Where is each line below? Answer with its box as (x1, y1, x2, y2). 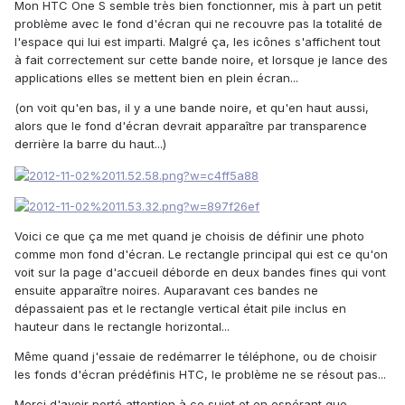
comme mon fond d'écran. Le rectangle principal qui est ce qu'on (14, 247, 388, 262)
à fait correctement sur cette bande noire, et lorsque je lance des (14, 52, 388, 68)
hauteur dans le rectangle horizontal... (14, 319, 230, 334)
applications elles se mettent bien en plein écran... (14, 71, 298, 86)
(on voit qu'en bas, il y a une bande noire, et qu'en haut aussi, (14, 100, 369, 116)
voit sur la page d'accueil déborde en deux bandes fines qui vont (14, 265, 386, 280)
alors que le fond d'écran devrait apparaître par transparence (14, 118, 367, 134)
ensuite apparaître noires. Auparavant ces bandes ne (14, 283, 318, 298)
